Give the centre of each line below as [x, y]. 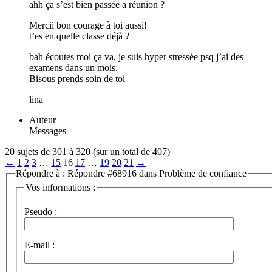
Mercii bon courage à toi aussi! [88, 25]
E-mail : [39, 245]
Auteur [42, 120]
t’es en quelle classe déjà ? [79, 36]
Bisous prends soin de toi [77, 78]
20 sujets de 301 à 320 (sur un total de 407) [87, 151]
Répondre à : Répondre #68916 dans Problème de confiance [131, 173]
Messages [48, 131]
